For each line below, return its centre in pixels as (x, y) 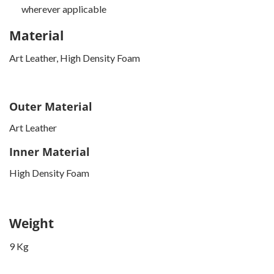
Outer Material (51, 107)
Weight (31, 223)
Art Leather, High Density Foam (75, 58)
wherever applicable (64, 9)
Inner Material (50, 152)
